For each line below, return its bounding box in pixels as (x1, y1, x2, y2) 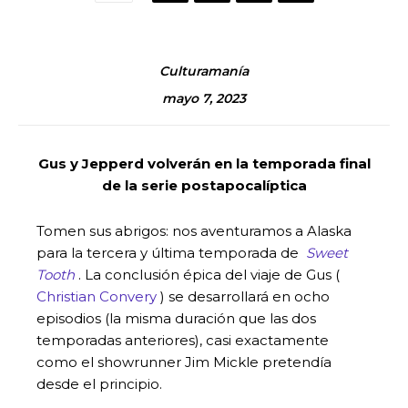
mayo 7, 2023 (162, 90, 246, 107)
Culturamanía (159, 62, 249, 79)
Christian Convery (36, 287, 157, 305)
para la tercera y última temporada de (36, 243, 306, 261)
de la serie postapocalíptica (101, 176, 307, 194)
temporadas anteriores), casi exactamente (36, 331, 329, 349)
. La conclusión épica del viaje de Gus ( (75, 265, 340, 283)
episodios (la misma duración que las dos (36, 309, 316, 327)
